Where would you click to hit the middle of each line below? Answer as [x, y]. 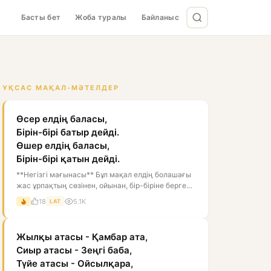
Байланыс [160, 17]
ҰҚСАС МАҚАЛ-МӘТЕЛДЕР [61, 88]
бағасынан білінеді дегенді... [67, 196]
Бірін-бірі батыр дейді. [68, 132]
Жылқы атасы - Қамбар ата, [82, 237]
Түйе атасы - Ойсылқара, [75, 263]
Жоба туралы [101, 17]
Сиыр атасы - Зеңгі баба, [74, 250]
